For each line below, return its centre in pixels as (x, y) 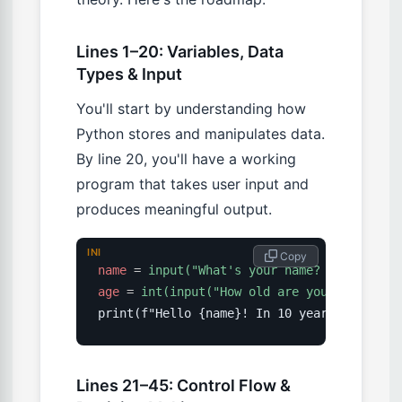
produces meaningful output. (174, 209)
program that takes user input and (192, 184)
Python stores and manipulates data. (201, 133)
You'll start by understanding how (191, 108)
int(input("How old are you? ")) (252, 291)
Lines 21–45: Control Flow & (184, 385)
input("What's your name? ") (245, 270)
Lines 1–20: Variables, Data (180, 51)
